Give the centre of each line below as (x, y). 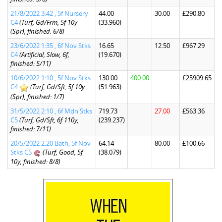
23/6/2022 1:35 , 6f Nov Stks (51, 46)
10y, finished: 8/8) (35, 161)
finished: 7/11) (31, 129)
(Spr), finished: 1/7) (37, 96)
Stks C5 (21, 152)
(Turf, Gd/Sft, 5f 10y (57, 87)
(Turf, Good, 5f (63, 152)
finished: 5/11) (31, 63)
